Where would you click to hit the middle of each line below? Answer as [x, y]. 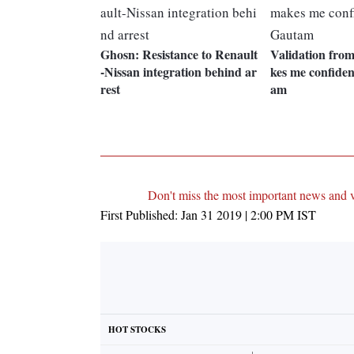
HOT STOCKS [137, 330]
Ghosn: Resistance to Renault [179, 55]
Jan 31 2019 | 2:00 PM [237, 215]
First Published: [141, 215]
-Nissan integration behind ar [179, 72]
